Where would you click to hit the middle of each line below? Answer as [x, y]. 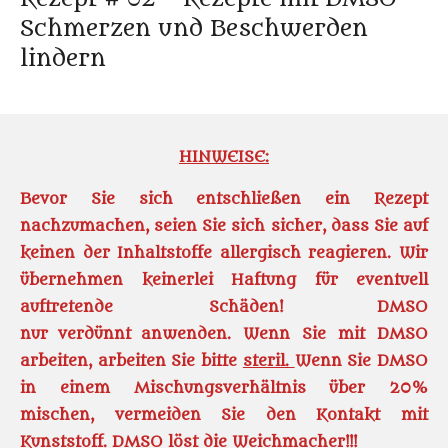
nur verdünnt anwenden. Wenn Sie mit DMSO [224, 334]
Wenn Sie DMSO [361, 361]
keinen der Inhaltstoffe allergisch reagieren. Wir [224, 253]
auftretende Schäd [139, 307]
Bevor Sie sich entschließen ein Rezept [224, 199]
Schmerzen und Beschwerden [194, 28]
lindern [63, 58]
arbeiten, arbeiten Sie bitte [131, 361]
